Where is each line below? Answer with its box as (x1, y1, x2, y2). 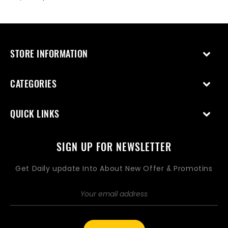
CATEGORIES (10, 77, 56, 91)
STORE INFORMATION (10, 47, 88, 61)
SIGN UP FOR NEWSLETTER (56, 139, 172, 155)
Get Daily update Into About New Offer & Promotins (15, 163, 213, 174)
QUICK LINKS (10, 107, 60, 121)
